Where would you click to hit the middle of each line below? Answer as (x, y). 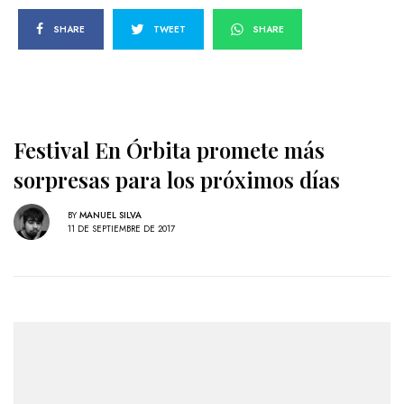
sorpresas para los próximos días (177, 180)
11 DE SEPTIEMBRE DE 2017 (121, 228)
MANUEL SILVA (110, 215)
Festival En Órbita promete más (169, 150)
